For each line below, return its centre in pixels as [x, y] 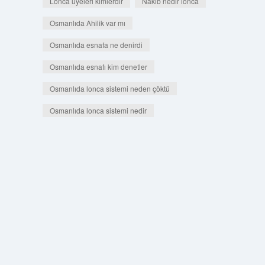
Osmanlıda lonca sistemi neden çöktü [109, 88]
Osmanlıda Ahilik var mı [87, 23]
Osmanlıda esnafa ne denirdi [96, 45]
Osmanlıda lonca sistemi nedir [98, 110]
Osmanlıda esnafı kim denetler [98, 67]
